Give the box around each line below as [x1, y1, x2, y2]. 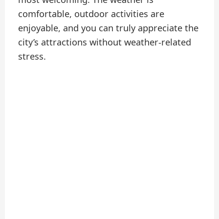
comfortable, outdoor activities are [18, 7, 165, 20]
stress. [18, 50, 46, 62]
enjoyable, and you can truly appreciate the [18, 22, 199, 34]
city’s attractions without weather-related [18, 36, 192, 48]
